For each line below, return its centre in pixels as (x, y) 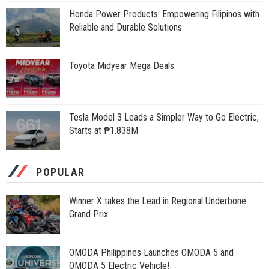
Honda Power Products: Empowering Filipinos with (164, 14)
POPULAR (61, 172)
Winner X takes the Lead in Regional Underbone (158, 201)
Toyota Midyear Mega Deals (122, 66)
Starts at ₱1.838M (104, 131)
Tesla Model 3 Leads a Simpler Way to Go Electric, (164, 118)
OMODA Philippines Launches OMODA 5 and (151, 253)
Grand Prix (89, 214)
